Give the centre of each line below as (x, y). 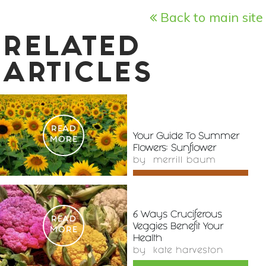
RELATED (72, 50)
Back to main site (210, 17)
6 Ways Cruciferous (178, 216)
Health (148, 239)
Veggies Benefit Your (178, 227)
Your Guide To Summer (186, 137)
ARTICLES (78, 76)
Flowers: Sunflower (175, 149)
